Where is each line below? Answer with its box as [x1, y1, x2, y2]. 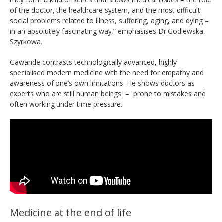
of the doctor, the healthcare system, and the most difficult [10, 5, 200, 15]
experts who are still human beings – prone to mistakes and [10, 88, 206, 98]
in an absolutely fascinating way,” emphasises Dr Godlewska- [10, 26, 206, 36]
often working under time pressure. [10, 99, 122, 109]
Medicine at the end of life [10, 205, 131, 219]
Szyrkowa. [10, 36, 42, 46]
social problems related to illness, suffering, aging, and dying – [10, 15, 209, 25]
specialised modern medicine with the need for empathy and [10, 67, 204, 77]
